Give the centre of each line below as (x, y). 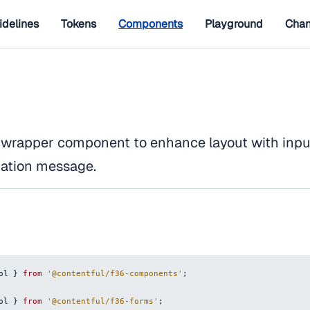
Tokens (79, 24)
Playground (234, 24)
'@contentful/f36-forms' (103, 301)
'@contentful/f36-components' (115, 273)
